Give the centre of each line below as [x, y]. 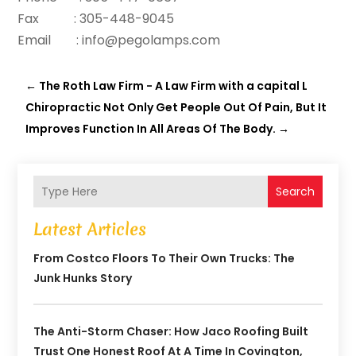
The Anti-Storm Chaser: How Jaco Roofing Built [171, 332]
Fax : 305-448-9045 [96, 19]
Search [295, 192]
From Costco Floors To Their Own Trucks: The [164, 259]
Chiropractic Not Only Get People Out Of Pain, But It [176, 108]
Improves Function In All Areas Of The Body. [151, 129]
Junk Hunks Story [83, 279]
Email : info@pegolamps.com [119, 41]
